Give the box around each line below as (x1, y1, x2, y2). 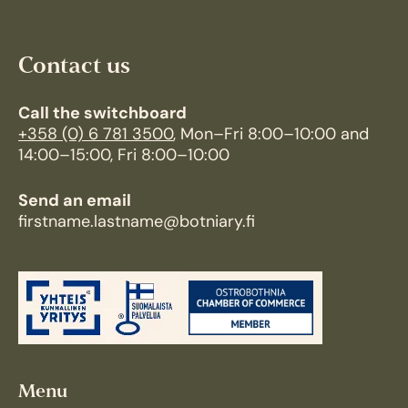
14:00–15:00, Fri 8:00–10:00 (18, 148, 229, 165)
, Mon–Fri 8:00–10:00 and (173, 127, 369, 144)
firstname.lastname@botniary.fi (18, 214, 255, 231)
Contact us (18, 56, 130, 78)
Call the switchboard (18, 106, 187, 123)
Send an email (18, 193, 131, 210)
